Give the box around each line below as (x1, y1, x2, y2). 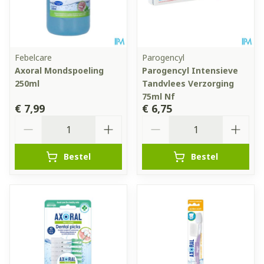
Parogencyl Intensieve (142, 64, 238, 76)
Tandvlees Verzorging (142, 77, 234, 89)
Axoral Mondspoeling (15, 64, 104, 76)
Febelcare (15, 51, 52, 63)
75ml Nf (142, 90, 175, 102)
